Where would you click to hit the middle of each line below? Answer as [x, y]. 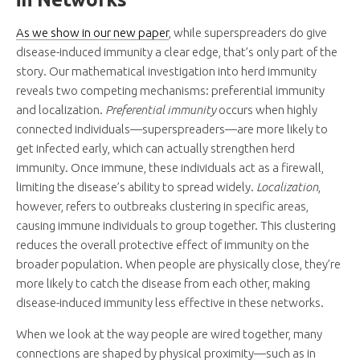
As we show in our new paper [92, 33]
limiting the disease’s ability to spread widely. [136, 187]
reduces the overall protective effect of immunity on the [163, 245]
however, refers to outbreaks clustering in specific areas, [162, 207]
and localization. [61, 110]
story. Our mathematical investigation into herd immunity [166, 72]
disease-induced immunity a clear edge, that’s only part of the [177, 52]
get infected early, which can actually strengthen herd [155, 149]
